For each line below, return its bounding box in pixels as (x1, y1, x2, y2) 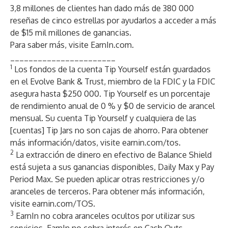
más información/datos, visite (10, 137, 122, 148)
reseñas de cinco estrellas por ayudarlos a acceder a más (10, 15, 216, 25)
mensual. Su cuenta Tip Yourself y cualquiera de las (10, 113, 196, 123)
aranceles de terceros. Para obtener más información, (10, 186, 205, 196)
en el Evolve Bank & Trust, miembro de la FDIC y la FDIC (10, 76, 215, 87)
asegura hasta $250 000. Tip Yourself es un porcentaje (10, 89, 210, 99)
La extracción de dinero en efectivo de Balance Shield (14, 150, 212, 160)
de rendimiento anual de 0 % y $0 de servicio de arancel (10, 101, 215, 111)
